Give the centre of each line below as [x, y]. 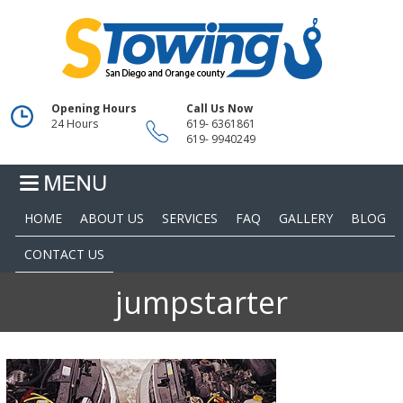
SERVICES [189, 218]
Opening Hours [94, 108]
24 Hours [74, 123]
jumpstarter [201, 302]
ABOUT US [112, 218]
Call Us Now [219, 108]
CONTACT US [64, 254]
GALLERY [305, 218]
